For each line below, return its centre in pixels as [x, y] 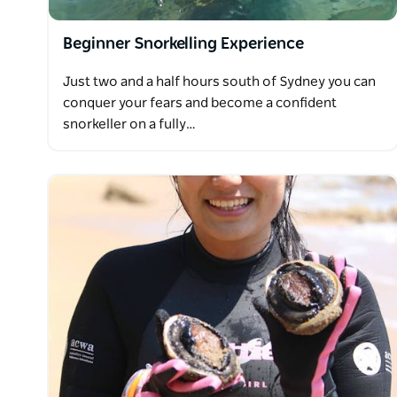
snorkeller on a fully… [129, 124]
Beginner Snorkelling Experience [183, 44]
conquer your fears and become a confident [200, 103]
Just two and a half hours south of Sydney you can [219, 82]
